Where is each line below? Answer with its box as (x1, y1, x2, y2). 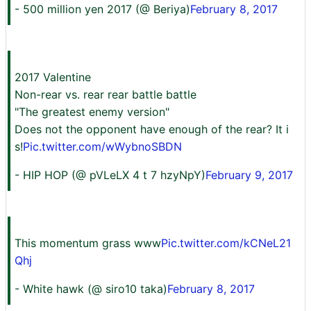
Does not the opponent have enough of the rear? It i (15, 122, 289, 136)
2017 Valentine (15, 70, 91, 84)
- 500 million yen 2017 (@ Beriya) (15, 2, 190, 16)
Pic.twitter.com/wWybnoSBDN (23, 140, 182, 153)
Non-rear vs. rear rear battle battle (15, 87, 196, 101)
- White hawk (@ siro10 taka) (15, 282, 167, 296)
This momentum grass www (15, 236, 161, 250)
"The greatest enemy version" (15, 105, 169, 119)
